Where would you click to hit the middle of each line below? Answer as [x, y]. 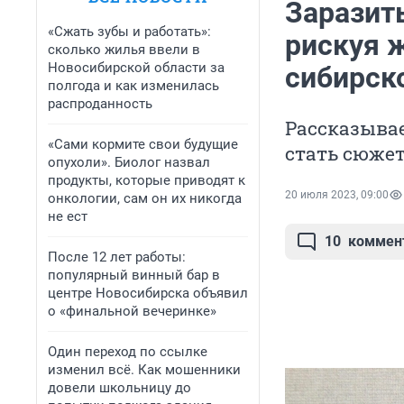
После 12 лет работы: [117, 257]
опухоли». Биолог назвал [129, 162]
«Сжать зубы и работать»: [129, 32]
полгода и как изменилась [133, 86]
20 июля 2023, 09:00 [337, 195]
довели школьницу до [119, 388]
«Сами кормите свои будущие [143, 144]
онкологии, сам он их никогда [145, 198]
